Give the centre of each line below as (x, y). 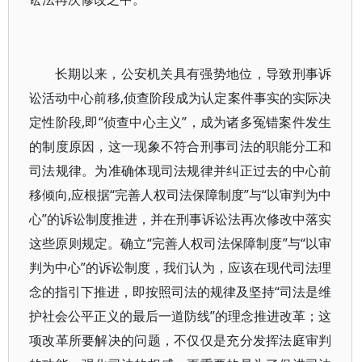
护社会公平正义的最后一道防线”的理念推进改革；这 (181, 316)
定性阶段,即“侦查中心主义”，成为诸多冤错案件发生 (181, 122)
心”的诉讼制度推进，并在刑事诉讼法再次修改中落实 (181, 219)
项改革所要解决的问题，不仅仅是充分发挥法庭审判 (181, 340)
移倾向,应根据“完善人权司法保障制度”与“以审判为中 (181, 195)
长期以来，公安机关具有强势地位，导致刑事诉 (194, 74)
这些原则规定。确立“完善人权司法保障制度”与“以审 (181, 243)
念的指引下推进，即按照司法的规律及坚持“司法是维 (181, 292)
